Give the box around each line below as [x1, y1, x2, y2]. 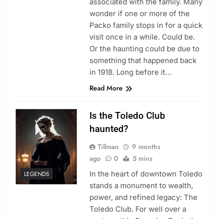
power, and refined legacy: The [89, 193, 197, 202]
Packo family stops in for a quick [89, 21, 202, 30]
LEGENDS [24, 169, 49, 178]
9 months [131, 142, 160, 152]
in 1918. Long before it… [89, 67, 172, 77]
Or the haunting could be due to [89, 44, 199, 54]
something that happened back [89, 56, 197, 66]
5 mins [132, 153, 153, 164]
